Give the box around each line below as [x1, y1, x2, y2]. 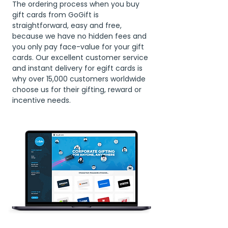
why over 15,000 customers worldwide [12, 74, 146, 84]
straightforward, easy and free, [12, 20, 122, 31]
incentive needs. [12, 95, 71, 105]
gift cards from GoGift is [12, 10, 99, 20]
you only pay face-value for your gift [12, 42, 144, 52]
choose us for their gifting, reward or [12, 84, 141, 95]
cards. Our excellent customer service [12, 52, 148, 63]
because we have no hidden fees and [12, 31, 147, 41]
